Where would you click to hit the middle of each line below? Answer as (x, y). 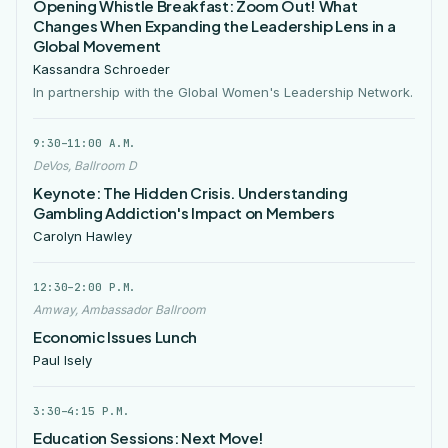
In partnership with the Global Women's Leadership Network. (223, 92)
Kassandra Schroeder (101, 69)
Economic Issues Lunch (115, 336)
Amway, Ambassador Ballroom (119, 309)
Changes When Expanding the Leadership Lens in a (214, 25)
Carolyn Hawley (82, 236)
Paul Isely (62, 360)
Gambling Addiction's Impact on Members (184, 212)
